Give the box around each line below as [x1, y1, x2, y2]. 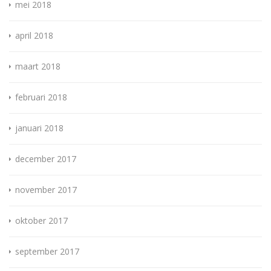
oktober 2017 [15, 215, 68, 227]
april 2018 [15, 30, 53, 42]
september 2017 [15, 246, 79, 258]
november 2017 [15, 184, 77, 196]
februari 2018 [15, 91, 67, 103]
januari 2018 [15, 122, 64, 134]
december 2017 [15, 153, 76, 165]
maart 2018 [15, 60, 60, 73]
